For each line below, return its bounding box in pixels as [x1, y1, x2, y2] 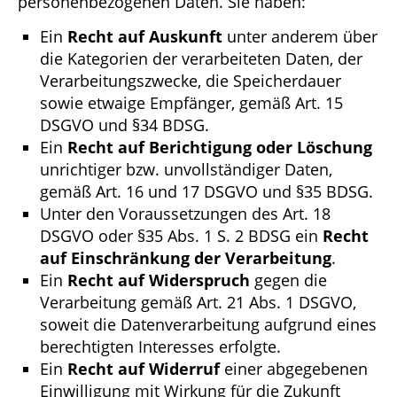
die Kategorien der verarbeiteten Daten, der [40, 48, 362, 70]
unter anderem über [222, 26, 378, 48]
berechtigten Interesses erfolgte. [40, 336, 281, 358]
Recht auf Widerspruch [67, 269, 250, 292]
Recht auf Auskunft [67, 26, 222, 48]
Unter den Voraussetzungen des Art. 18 [40, 203, 331, 225]
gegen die [250, 269, 327, 292]
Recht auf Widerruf [67, 358, 220, 380]
